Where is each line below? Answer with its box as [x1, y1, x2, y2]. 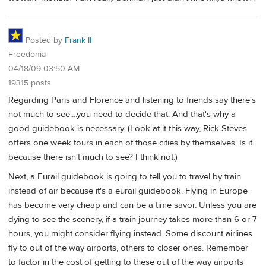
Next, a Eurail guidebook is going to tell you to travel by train [8, 171, 241, 183]
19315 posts [8, 78, 51, 89]
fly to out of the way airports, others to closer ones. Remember [8, 242, 248, 254]
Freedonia [8, 49, 46, 61]
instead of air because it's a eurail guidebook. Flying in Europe [8, 185, 248, 197]
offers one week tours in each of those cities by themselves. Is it [8, 137, 252, 148]
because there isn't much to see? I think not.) [8, 151, 178, 163]
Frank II [65, 35, 91, 46]
